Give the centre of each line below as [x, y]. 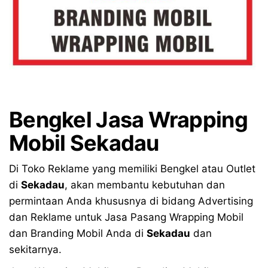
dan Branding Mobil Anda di [78, 234]
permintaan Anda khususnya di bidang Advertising [131, 201]
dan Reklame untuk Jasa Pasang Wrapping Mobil [126, 217]
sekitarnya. [35, 250]
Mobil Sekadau [84, 143]
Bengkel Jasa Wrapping [128, 120]
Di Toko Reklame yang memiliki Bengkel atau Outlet [132, 169]
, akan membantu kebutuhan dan [145, 185]
